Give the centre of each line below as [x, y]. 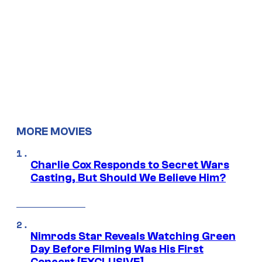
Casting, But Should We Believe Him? [128, 178]
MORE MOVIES [54, 132]
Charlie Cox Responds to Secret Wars [130, 165]
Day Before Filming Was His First [117, 249]
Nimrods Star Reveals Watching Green [133, 237]
